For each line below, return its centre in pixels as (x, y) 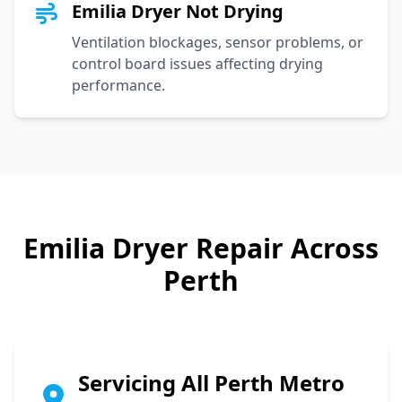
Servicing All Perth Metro (211, 382)
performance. (118, 85)
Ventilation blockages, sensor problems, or (218, 42)
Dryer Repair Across (242, 248)
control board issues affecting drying (197, 63)
